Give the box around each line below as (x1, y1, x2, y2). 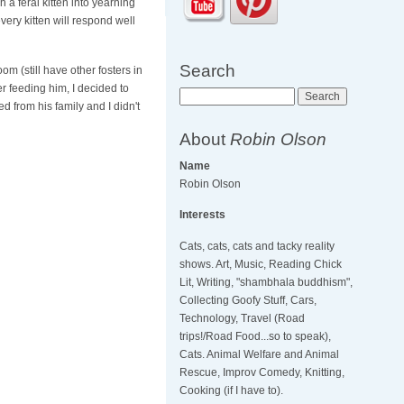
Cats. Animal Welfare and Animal (179, 348, 340, 362)
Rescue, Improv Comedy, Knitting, (179, 366, 345, 380)
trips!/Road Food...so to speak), (179, 330, 332, 344)
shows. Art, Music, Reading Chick (179, 258, 343, 271)
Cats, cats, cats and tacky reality (179, 240, 335, 253)
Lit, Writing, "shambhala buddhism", (179, 276, 353, 289)
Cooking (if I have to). (179, 384, 284, 398)
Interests (179, 208, 226, 222)
